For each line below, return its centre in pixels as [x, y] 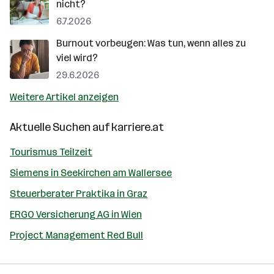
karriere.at [138, 127]
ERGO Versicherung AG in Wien [76, 214]
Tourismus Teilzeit [51, 152]
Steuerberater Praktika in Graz [79, 194]
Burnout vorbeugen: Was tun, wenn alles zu [151, 43]
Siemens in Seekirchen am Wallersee [91, 173]
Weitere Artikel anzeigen [64, 97]
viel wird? [77, 58]
